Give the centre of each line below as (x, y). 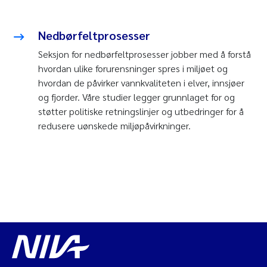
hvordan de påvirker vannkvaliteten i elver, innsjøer (141, 82)
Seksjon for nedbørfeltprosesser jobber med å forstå (145, 54)
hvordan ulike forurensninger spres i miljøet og (133, 68)
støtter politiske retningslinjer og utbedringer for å (141, 111)
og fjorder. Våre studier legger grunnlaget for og (136, 97)
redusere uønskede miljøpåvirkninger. (114, 125)
